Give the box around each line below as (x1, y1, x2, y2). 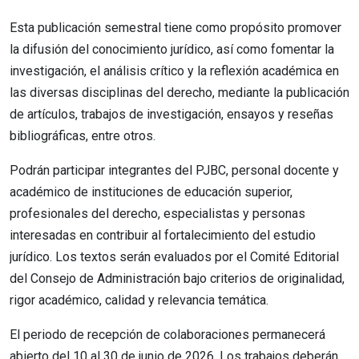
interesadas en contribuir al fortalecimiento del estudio (10, 227, 316, 243)
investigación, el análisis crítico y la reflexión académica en (10, 63, 339, 79)
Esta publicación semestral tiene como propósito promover (10, 19, 341, 35)
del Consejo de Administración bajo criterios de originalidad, (10, 270, 345, 286)
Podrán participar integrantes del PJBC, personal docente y (10, 162, 339, 178)
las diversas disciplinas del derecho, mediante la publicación (10, 84, 349, 100)
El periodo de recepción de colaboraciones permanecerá (10, 326, 325, 342)
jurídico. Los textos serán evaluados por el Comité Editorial (10, 248, 339, 264)
